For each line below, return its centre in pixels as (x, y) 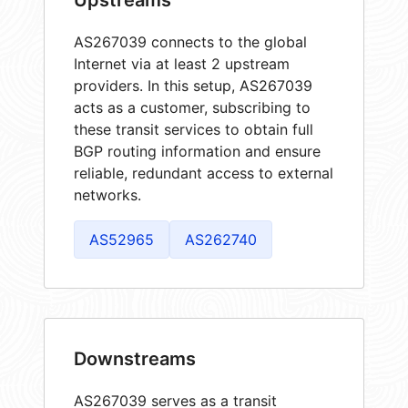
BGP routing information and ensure (197, 151)
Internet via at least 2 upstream (182, 63)
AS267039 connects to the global (190, 41)
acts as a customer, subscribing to (192, 107)
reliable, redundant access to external (204, 173)
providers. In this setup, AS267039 (193, 85)
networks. (107, 194)
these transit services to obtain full (194, 129)
